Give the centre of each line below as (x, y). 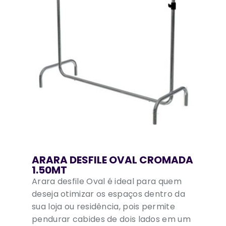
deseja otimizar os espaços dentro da (108, 194)
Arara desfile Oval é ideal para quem (107, 182)
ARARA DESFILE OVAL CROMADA (112, 160)
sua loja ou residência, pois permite (103, 207)
